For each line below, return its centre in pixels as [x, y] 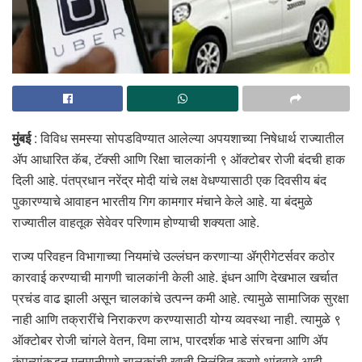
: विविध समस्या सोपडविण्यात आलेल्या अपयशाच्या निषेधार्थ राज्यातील [187, 137]
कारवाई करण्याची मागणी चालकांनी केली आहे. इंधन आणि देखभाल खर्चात [175, 276]
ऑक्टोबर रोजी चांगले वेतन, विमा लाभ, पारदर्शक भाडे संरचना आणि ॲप [170, 339]
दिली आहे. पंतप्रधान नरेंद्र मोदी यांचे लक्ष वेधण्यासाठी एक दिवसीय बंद [169, 179]
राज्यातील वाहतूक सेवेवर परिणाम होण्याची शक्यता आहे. [136, 221]
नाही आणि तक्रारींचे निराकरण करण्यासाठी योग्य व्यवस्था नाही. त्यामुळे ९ [177, 318]
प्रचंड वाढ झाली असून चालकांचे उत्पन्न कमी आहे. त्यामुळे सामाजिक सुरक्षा [181, 297]
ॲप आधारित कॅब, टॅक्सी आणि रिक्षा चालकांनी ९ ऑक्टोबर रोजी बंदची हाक [179, 158]
